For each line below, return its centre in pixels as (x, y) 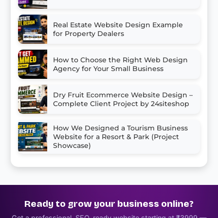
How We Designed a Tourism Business (121, 128)
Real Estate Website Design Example (118, 25)
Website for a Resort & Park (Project (116, 137)
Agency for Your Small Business (109, 69)
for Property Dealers (89, 34)
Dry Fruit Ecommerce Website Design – (123, 95)
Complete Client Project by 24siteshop (121, 104)
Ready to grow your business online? (109, 204)
